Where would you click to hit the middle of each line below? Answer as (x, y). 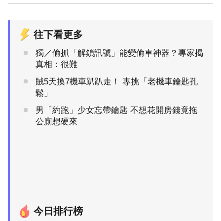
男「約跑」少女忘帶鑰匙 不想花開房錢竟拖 (116, 110)
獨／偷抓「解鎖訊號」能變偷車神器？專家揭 (119, 53)
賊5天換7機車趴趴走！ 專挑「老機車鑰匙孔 (117, 81)
